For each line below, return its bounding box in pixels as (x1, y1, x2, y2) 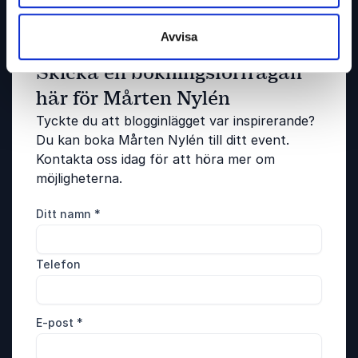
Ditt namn (36, 207, 94, 221)
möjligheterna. (36, 170, 122, 187)
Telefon (36, 257, 81, 272)
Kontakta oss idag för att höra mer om (36, 151, 275, 168)
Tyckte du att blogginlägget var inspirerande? (36, 113, 315, 129)
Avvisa (161, 30, 197, 44)
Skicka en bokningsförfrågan (36, 61, 302, 86)
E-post (36, 316, 77, 330)
